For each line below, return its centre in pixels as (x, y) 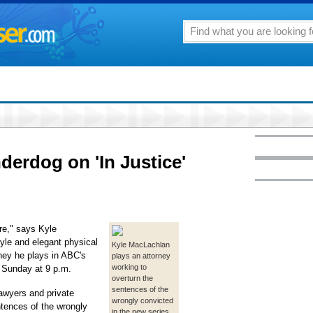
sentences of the (140, 289)
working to (129, 267)
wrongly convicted (143, 300)
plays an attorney (141, 256)
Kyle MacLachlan (141, 245)
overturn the (132, 278)
